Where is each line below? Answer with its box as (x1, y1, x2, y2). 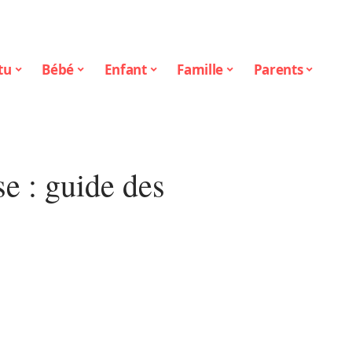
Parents (253, 60, 303, 79)
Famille (177, 60, 224, 79)
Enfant (104, 60, 147, 79)
